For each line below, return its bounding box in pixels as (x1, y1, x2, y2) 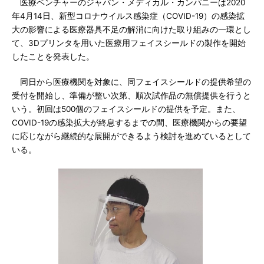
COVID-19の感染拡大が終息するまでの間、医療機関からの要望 (12, 118, 247, 127)
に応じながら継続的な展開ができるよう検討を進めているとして (12, 131, 251, 141)
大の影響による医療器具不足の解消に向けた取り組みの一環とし (12, 25, 251, 34)
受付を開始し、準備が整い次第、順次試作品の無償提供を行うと (12, 91, 251, 100)
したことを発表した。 (12, 52, 94, 61)
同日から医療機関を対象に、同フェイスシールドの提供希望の (12, 77, 251, 87)
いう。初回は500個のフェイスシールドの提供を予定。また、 (12, 104, 240, 114)
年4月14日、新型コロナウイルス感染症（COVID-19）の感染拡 (12, 11, 245, 21)
